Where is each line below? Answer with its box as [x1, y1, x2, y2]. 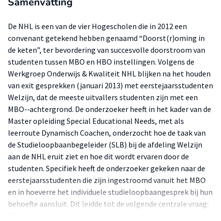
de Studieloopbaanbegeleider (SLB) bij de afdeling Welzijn [8, 140, 202, 149]
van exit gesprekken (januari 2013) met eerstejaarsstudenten [8, 80, 213, 90]
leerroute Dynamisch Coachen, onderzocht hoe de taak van [8, 128, 206, 138]
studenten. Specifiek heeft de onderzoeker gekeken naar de [8, 163, 205, 173]
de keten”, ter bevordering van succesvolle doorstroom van [8, 45, 205, 55]
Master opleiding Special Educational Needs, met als [8, 116, 184, 126]
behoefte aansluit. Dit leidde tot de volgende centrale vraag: [8, 199, 209, 209]
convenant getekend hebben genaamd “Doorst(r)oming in [8, 33, 205, 43]
